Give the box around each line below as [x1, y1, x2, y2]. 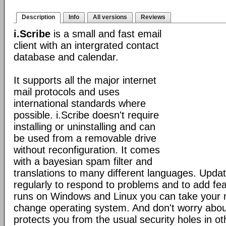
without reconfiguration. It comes [14, 144, 160, 155]
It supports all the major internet [14, 75, 156, 86]
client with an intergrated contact [14, 40, 159, 51]
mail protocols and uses [14, 86, 120, 97]
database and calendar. [14, 51, 119, 63]
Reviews [141, 14, 165, 21]
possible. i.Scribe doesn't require [14, 109, 159, 121]
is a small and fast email [50, 28, 161, 39]
